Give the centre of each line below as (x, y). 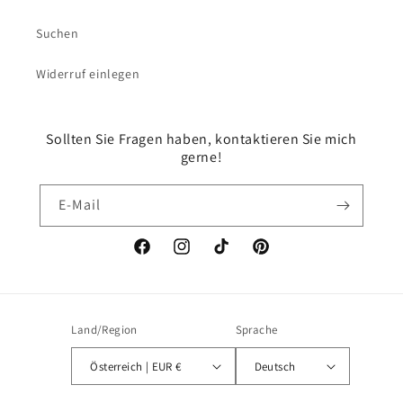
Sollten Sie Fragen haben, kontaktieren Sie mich (201, 139)
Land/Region (104, 330)
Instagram (201, 256)
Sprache (256, 330)
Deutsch (275, 366)
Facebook (160, 256)
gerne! (201, 157)
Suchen (58, 33)
